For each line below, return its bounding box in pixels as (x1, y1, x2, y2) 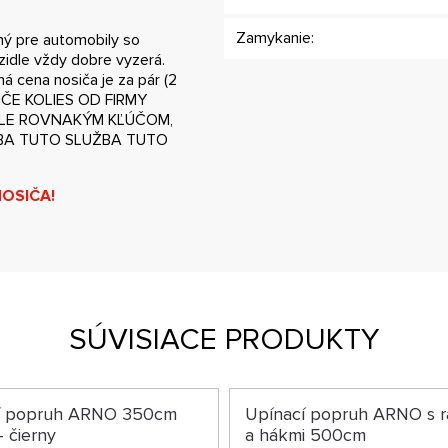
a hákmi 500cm (244, 423, 366, 446)
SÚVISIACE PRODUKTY (69, 320, 379, 358)
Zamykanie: (236, 28, 314, 48)
